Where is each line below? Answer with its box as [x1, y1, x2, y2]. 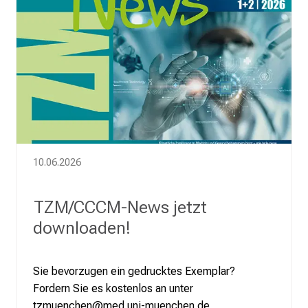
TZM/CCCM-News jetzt [33, 196, 207, 217]
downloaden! [33, 217, 131, 238]
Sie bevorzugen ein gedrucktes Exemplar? [33, 264, 235, 278]
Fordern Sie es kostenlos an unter [33, 281, 193, 295]
